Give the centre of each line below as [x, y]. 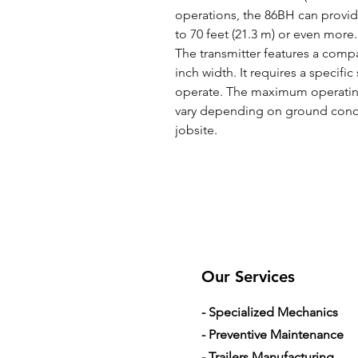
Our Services [248, 276]
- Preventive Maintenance [274, 334]
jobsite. [196, 130]
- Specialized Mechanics [270, 312]
